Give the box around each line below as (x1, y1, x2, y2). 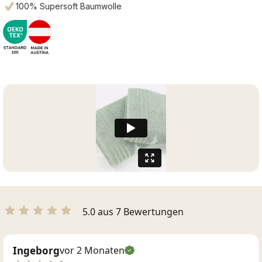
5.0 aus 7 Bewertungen (82, 205, 184, 218)
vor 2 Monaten (60, 243, 125, 257)
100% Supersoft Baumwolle (16, 1, 122, 11)
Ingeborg (13, 243, 60, 257)
